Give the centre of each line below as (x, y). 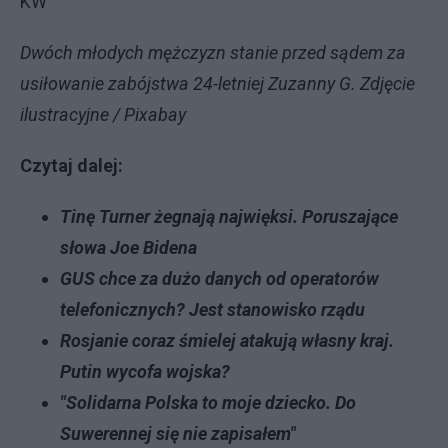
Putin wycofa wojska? (145, 371)
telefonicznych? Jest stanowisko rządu (212, 309)
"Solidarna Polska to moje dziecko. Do (208, 402)
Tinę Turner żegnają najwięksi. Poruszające (229, 216)
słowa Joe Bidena (128, 247)
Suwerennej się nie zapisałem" (178, 433)
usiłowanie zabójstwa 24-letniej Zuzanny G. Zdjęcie (217, 83)
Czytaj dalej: (71, 165)
